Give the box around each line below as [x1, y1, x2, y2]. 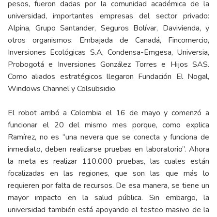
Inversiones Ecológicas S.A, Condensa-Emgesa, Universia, [8, 47, 209, 58]
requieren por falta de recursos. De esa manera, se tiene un [8, 180, 209, 191]
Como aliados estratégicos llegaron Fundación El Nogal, [8, 71, 209, 82]
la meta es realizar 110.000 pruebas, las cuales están [8, 156, 209, 167]
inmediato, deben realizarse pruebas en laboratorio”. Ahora [8, 144, 209, 155]
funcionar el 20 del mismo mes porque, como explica [8, 120, 209, 131]
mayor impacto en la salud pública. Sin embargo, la [8, 192, 209, 203]
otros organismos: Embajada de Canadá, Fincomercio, [8, 35, 209, 46]
